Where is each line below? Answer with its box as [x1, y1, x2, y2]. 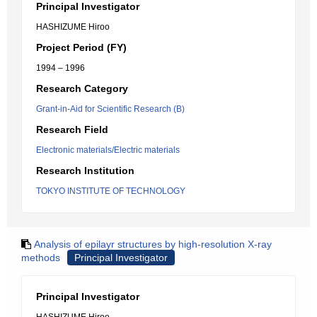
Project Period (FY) [36, 42, 127, 53]
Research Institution [36, 165, 134, 176]
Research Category [36, 83, 128, 94]
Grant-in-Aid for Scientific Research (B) [36, 104, 185, 114]
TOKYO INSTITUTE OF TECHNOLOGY [36, 186, 185, 196]
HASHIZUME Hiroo [36, 22, 110, 32]
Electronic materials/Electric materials [36, 145, 180, 155]
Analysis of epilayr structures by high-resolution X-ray [34, 238, 272, 250]
